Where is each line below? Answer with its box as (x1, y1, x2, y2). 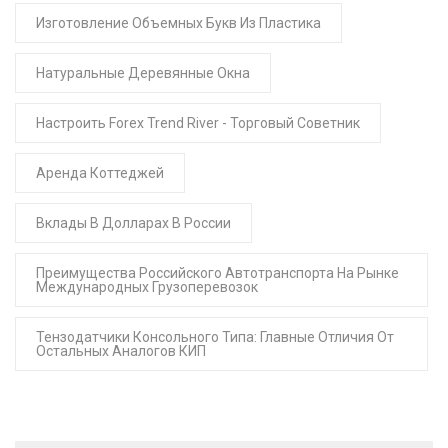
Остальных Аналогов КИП (36, 342, 206, 359)
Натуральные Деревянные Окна (36, 64, 250, 81)
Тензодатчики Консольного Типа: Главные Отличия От (36, 328, 394, 345)
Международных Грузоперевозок (36, 278, 258, 295)
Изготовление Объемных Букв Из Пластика (36, 14, 321, 31)
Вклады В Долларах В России (36, 214, 231, 231)
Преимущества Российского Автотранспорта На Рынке (36, 264, 399, 281)
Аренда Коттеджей (36, 164, 164, 181)
